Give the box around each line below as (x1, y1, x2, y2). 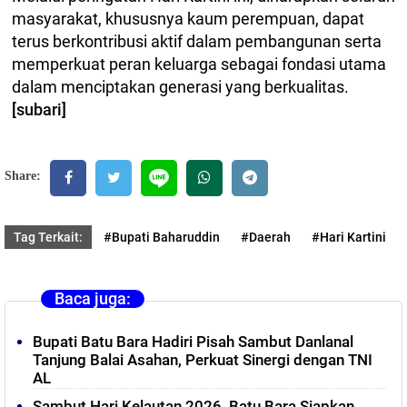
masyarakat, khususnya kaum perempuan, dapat (12, 9, 364, 28)
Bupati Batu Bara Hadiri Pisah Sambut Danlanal (33, 333, 353, 351)
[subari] (12, 100, 66, 119)
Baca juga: (55, 289, 131, 308)
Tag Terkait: (14, 230, 83, 244)
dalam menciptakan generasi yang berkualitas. (12, 77, 349, 96)
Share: (5, 169, 41, 183)
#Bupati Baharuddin (104, 230, 220, 244)
